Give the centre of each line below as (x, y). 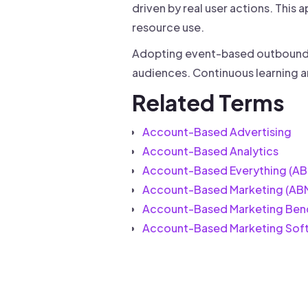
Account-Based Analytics (210, 151)
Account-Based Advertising (217, 132)
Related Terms (208, 102)
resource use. (168, 27)
